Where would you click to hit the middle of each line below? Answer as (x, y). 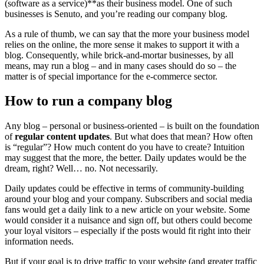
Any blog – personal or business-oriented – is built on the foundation (132, 126)
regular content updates (62, 137)
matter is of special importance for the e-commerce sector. (111, 76)
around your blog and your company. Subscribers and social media (128, 199)
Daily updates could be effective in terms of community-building (124, 189)
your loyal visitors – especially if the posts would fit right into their (128, 231)
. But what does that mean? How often (181, 137)
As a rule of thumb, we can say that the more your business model (127, 34)
